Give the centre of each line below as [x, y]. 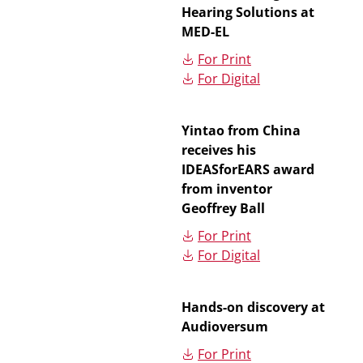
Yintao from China [241, 130]
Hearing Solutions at [248, 12]
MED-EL [205, 32]
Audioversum [225, 327]
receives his [219, 150]
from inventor [227, 189]
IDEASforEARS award [248, 169]
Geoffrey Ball [223, 208]
